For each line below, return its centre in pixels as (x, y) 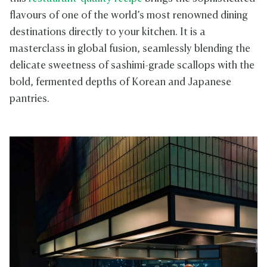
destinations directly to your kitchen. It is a (108, 33)
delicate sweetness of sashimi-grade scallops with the (132, 66)
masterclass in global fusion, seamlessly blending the (130, 49)
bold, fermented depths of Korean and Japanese (120, 83)
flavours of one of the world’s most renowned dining (129, 16)
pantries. (30, 100)
